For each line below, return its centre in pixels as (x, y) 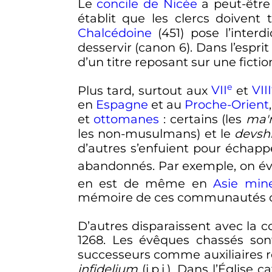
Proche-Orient (227, 105)
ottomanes (127, 119)
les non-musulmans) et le (156, 134)
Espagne (122, 105)
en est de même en (145, 183)
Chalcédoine (114, 33)
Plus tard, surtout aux (144, 90)
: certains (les (204, 119)
